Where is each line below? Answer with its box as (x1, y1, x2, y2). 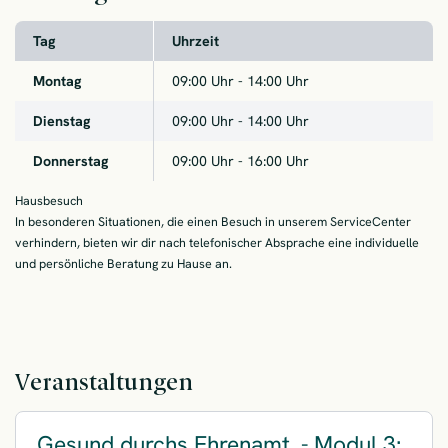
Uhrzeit (171, 31, 219, 50)
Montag (32, 71, 81, 90)
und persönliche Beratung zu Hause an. (15, 254, 232, 272)
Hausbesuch (15, 191, 83, 209)
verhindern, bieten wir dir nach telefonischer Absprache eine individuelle (15, 233, 419, 251)
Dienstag (32, 111, 90, 130)
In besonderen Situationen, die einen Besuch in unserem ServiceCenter (15, 212, 411, 230)
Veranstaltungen (15, 367, 193, 396)
